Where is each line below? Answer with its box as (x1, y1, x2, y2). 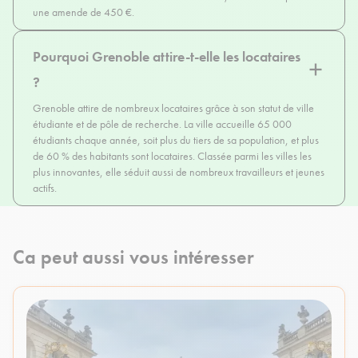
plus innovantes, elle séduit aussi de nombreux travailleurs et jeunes (33, 165, 324, 180)
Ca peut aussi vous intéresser (13, 245, 254, 270)
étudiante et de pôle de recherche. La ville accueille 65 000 (33, 117, 292, 132)
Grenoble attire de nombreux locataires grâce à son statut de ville (33, 101, 314, 116)
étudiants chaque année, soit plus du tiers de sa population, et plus (33, 133, 319, 148)
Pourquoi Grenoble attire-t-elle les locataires (33, 47, 300, 66)
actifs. (33, 181, 57, 196)
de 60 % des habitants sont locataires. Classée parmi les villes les (33, 149, 312, 164)
